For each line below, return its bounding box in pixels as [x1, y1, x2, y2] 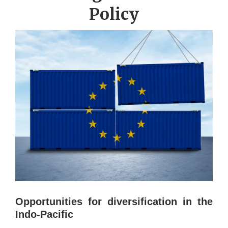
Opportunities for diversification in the [15, 195, 213, 207]
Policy [89, 4, 139, 25]
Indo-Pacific [15, 208, 73, 220]
